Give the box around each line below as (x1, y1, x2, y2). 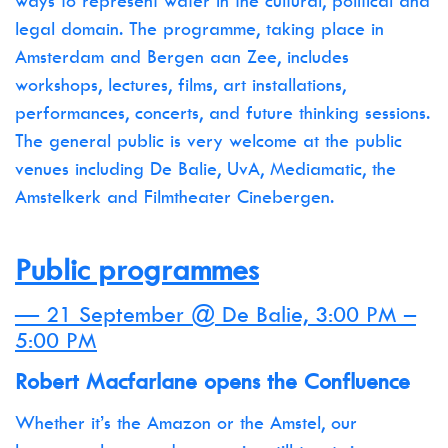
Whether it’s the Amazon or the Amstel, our (15, 411, 357, 434)
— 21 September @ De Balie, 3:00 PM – (15, 300, 416, 328)
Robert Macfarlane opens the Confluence (15, 367, 410, 395)
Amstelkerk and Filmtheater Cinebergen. (15, 185, 340, 208)
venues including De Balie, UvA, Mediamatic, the (15, 157, 396, 180)
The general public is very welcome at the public (15, 129, 402, 152)
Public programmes (15, 250, 259, 287)
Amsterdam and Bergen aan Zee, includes (15, 45, 349, 68)
